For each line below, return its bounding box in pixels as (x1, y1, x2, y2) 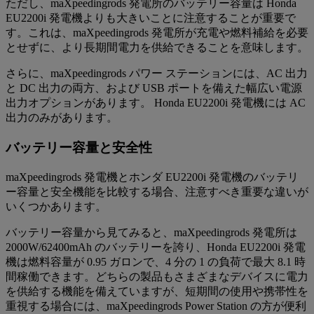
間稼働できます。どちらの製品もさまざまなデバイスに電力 (6, 270, 308, 282)
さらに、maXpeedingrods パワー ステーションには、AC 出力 (6, 67, 308, 80)
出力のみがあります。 (6, 111, 118, 124)
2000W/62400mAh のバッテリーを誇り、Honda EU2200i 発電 (6, 240, 306, 253)
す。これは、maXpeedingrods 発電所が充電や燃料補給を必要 (6, 27, 308, 39)
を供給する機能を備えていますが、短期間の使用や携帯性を (6, 285, 308, 297)
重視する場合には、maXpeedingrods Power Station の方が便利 (6, 299, 306, 312)
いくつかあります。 (6, 200, 107, 212)
